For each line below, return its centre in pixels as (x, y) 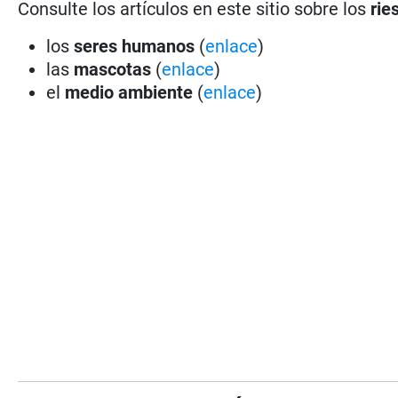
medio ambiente (131, 92)
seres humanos (135, 46)
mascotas (113, 69)
